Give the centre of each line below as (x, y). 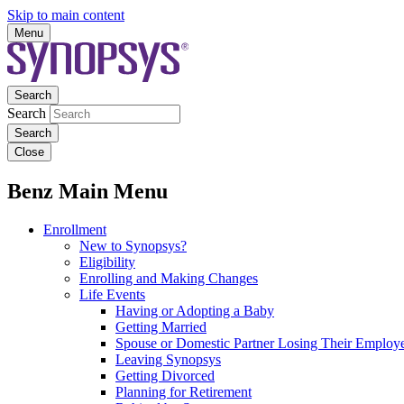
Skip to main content (66, 15)
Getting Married (161, 326)
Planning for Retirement (184, 391)
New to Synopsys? (133, 245)
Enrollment (75, 229)
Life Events (112, 294)
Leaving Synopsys (168, 359)
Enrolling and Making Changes (169, 278)
